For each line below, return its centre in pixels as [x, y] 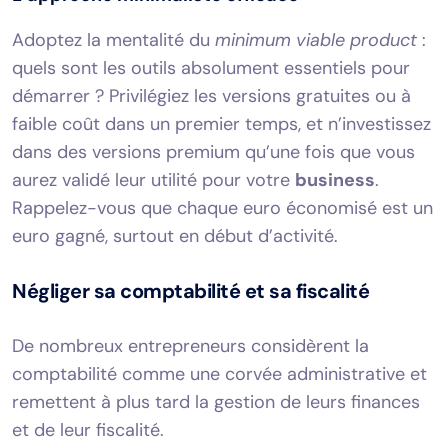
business [335, 179]
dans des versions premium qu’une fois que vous [213, 151]
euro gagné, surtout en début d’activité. [175, 235]
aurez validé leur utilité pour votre [153, 179]
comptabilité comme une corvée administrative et [219, 373]
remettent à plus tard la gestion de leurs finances [216, 401]
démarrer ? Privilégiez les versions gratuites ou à [211, 95]
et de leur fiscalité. [88, 429]
